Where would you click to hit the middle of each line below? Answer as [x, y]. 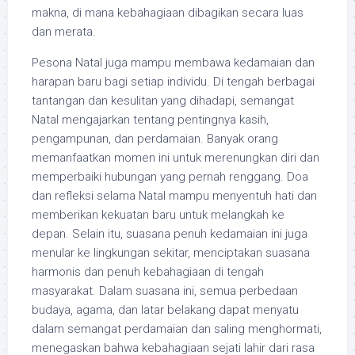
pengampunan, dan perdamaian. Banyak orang [155, 139]
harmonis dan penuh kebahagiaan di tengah [148, 272]
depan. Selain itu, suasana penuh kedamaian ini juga [170, 234]
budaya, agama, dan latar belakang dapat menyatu [165, 310]
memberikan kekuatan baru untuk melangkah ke [158, 215]
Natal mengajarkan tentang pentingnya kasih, [150, 120]
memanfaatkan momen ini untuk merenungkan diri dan [176, 158]
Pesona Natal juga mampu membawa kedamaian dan [173, 63]
